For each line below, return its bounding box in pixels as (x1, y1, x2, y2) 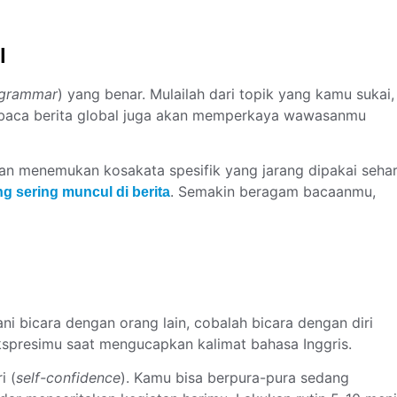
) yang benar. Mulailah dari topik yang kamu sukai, (58, 84, 394, 103)
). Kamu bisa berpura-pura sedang (121, 369, 349, 387)
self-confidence (16, 369, 121, 387)
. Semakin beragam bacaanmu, (170, 183, 376, 201)
